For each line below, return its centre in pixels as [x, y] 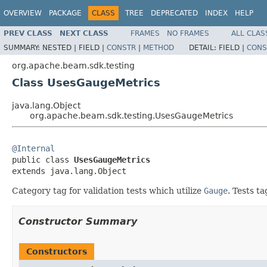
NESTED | [60, 47]
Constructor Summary [78, 221]
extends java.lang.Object [69, 171]
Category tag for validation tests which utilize [108, 190]
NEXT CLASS [84, 33]
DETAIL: [204, 47]
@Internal [33, 148]
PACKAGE [65, 13]
